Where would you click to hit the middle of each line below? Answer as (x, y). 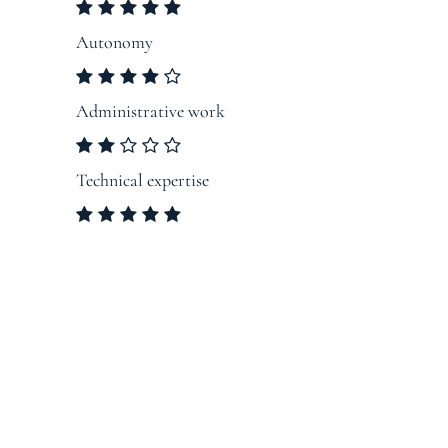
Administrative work (150, 111)
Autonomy (114, 42)
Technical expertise (142, 180)
